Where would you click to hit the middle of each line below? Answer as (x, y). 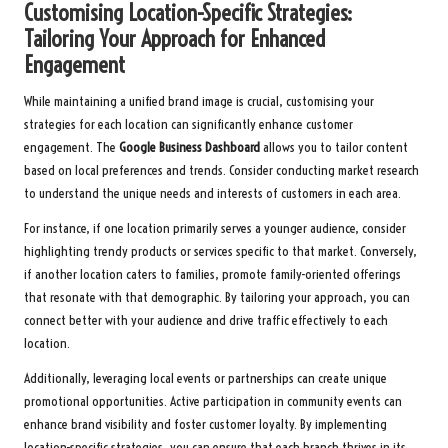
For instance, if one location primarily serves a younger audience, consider (215, 229)
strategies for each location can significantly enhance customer (188, 125)
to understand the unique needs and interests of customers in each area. (212, 194)
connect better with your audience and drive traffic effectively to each (206, 321)
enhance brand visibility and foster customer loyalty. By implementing (205, 425)
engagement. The (71, 148)
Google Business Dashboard (189, 148)
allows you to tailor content (334, 148)
